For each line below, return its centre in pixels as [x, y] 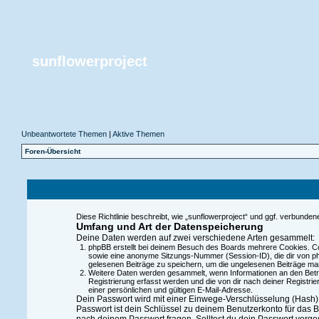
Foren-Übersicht [53, 151]
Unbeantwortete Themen [64, 134]
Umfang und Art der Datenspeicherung [170, 226]
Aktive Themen [139, 134]
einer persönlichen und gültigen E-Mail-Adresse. [170, 290]
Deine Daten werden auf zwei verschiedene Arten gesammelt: [196, 238]
